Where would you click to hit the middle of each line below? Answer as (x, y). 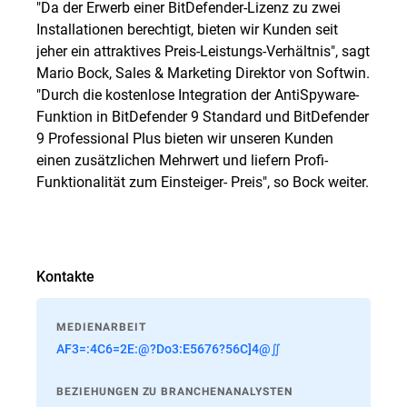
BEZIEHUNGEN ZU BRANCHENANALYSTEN (174, 392)
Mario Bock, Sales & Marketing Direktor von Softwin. (203, 72)
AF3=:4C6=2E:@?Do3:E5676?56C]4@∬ (169, 348)
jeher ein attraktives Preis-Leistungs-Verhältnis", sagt (203, 50)
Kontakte (65, 276)
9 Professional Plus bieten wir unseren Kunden (185, 138)
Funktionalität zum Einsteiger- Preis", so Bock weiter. (203, 181)
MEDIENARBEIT (101, 327)
